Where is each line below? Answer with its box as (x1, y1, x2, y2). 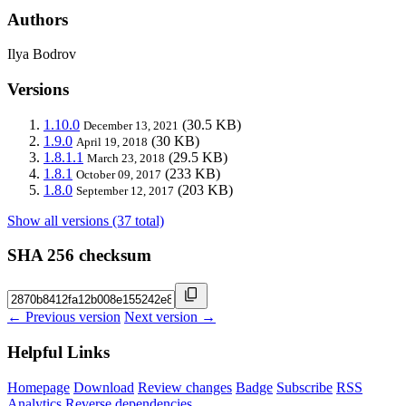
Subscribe (276, 379, 333, 395)
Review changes (138, 379, 232, 395)
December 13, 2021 (83, 118, 179, 132)
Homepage (7, 379, 70, 395)
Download (73, 379, 134, 395)
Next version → (124, 309, 216, 325)
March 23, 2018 (87, 150, 165, 165)
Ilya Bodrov (7, 46, 76, 63)
